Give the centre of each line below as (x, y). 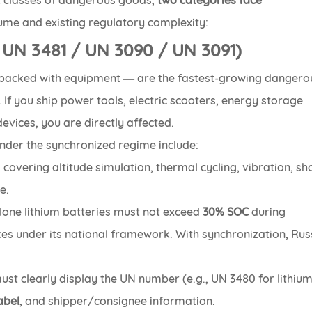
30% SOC (226, 212)
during (267, 212)
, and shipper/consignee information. (118, 301)
